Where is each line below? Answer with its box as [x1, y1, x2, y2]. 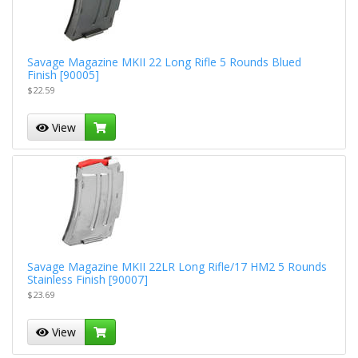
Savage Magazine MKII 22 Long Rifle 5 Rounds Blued [26, 54, 301, 70]
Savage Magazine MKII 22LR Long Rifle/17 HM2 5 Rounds [26, 258, 327, 274]
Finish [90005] [26, 66, 99, 82]
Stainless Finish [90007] [26, 271, 148, 287]
